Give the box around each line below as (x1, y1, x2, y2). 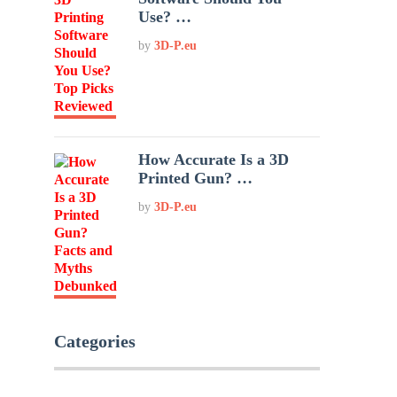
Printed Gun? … (138, 169, 253, 187)
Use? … (138, 8, 192, 26)
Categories (54, 331, 136, 351)
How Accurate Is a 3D (138, 151, 290, 168)
